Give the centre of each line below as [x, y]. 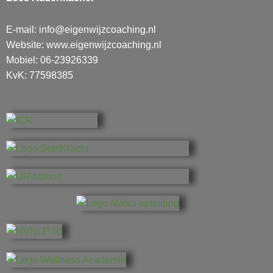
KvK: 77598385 [40, 76]
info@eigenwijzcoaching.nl [97, 30]
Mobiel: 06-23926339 [52, 60]
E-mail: [23, 30]
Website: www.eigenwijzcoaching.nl [84, 45]
